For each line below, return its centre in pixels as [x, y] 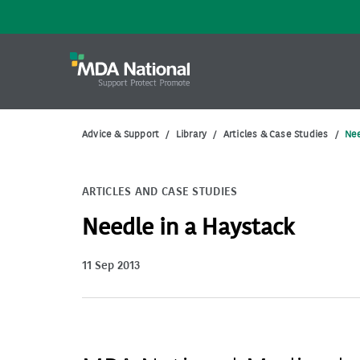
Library [191, 134]
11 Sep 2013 [111, 266]
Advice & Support [121, 134]
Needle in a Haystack [188, 227]
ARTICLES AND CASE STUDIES [160, 192]
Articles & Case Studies [276, 134]
